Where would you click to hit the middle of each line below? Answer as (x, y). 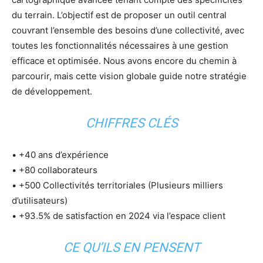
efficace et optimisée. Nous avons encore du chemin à (124, 61)
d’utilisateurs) (40, 200)
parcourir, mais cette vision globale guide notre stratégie (129, 76)
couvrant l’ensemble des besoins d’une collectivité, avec (128, 30)
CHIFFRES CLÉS (131, 123)
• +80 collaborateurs (55, 170)
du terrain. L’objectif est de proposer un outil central (119, 15)
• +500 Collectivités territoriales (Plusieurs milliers (117, 185)
